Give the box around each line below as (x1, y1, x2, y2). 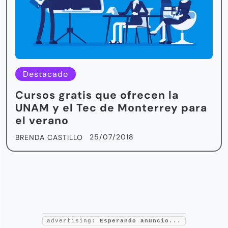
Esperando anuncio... (100, 217, 181, 224)
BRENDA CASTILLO (15, 132, 83, 142)
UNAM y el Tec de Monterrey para (15, 100, 207, 115)
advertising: (47, 217, 100, 224)
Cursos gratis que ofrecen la (15, 88, 179, 102)
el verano (15, 113, 69, 128)
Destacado (23, 68, 68, 79)
